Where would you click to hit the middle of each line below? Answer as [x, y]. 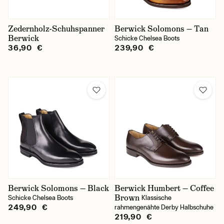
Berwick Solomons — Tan [161, 29]
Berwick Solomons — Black [58, 188]
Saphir [45, 83]
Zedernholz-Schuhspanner [56, 29]
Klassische [156, 198]
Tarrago [47, 102]
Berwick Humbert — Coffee [164, 188]
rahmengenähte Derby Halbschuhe [164, 207]
